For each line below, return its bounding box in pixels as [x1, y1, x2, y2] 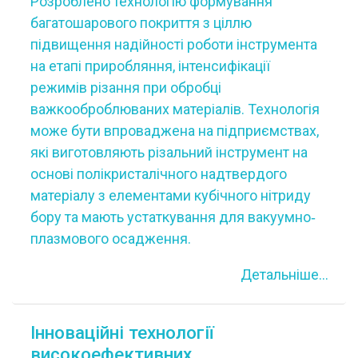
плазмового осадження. [30, 230, 191, 247]
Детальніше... [240, 266, 328, 283]
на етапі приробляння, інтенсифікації [30, 58, 270, 74]
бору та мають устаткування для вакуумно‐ [30, 209, 316, 225]
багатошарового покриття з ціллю [30, 14, 252, 31]
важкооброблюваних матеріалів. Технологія [30, 101, 320, 117]
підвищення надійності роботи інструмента [30, 36, 317, 53]
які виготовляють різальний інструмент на [30, 144, 308, 161]
